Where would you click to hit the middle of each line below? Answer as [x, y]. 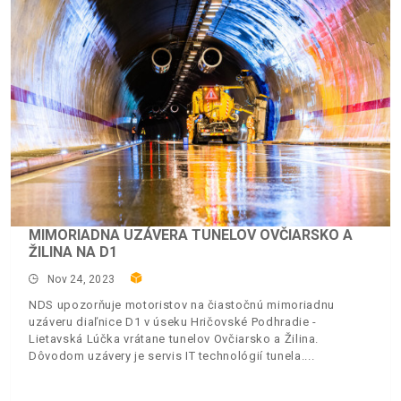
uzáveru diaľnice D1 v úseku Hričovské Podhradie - [173, 321]
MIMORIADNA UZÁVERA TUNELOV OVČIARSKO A [191, 235]
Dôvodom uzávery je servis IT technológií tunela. [167, 355]
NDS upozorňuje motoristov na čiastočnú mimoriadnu [182, 304]
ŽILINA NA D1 [73, 252]
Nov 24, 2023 [81, 279]
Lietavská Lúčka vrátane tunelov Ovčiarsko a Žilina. [174, 338]
